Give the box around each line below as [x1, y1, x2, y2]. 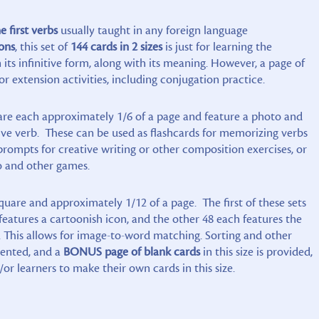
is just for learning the [162, 38, 272, 55]
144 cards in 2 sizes [70, 38, 162, 55]
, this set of [14, 38, 70, 55]
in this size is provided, [199, 244, 313, 260]
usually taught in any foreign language [57, 22, 248, 38]
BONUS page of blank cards [63, 244, 200, 260]
